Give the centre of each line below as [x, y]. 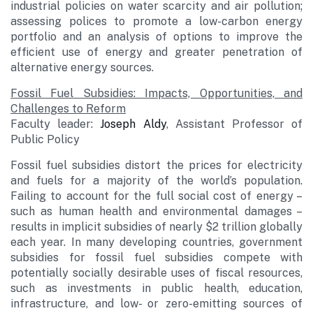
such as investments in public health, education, [156, 288]
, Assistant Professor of [234, 124]
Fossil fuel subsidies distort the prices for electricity [156, 165]
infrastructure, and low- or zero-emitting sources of [156, 304]
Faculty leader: [56, 124]
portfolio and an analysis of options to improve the [156, 37]
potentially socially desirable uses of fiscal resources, [156, 273]
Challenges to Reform [68, 109]
